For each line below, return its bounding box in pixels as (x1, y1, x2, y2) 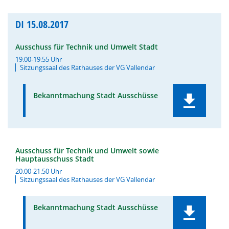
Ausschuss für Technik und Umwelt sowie (15, 146, 159, 155)
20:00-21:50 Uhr (15, 167, 62, 176)
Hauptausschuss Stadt (15, 154, 94, 164)
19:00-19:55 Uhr (15, 55, 62, 64)
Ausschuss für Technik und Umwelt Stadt (15, 42, 158, 52)
